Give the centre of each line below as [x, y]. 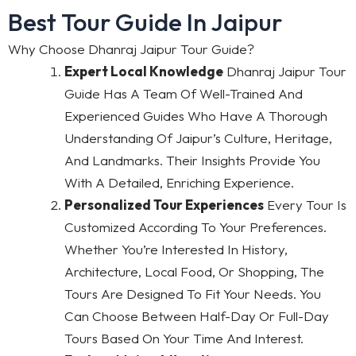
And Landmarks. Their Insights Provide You [192, 160]
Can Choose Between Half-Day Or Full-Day [197, 315]
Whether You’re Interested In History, [176, 249]
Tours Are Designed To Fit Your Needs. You [193, 293]
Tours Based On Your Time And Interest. [184, 338]
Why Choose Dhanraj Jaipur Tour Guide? [131, 48]
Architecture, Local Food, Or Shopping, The [194, 271]
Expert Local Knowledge [144, 71]
